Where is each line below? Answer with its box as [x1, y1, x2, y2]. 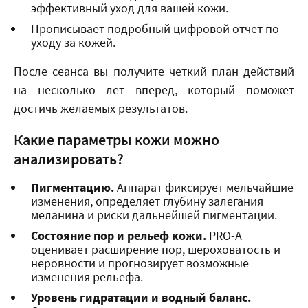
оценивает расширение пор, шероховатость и [31, 241, 280, 257]
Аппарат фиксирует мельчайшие [114, 179, 294, 195]
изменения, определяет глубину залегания [31, 193, 263, 209]
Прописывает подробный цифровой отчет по [31, 21, 279, 36]
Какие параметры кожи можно [14, 130, 219, 149]
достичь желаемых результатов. [14, 100, 188, 116]
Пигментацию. [31, 179, 114, 195]
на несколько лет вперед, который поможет [14, 82, 294, 98]
